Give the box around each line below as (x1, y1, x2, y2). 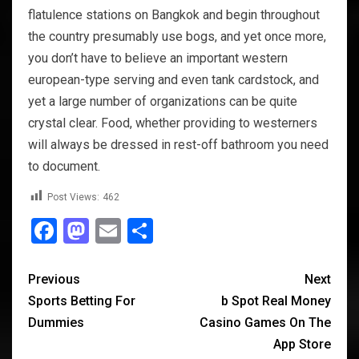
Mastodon (89, 215, 202, 246)
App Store (273, 336, 331, 352)
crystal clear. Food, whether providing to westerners (28, 115, 317, 131)
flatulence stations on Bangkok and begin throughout (28, 6, 320, 22)
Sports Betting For (28, 292, 135, 309)
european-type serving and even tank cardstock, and (28, 71, 319, 87)
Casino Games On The (200, 314, 331, 330)
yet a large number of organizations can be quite (28, 93, 297, 109)
